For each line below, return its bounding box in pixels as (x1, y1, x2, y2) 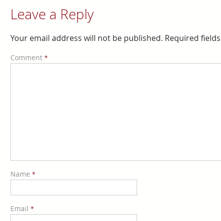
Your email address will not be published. (10, 33, 163, 44)
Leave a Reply (10, 5, 94, 24)
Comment (10, 53, 44, 63)
